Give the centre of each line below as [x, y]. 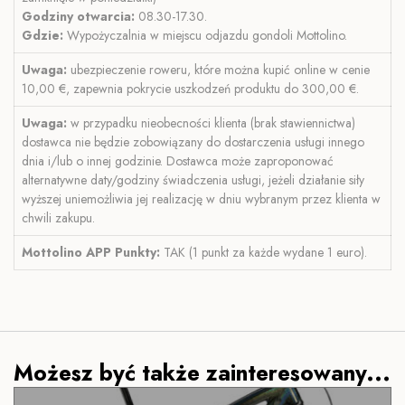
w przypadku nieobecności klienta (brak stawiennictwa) [213, 122]
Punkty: [137, 252]
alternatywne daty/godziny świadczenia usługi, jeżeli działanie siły [193, 179]
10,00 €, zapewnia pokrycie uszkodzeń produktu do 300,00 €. [190, 88]
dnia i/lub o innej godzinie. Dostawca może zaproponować [178, 160]
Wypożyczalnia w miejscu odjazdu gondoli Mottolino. [207, 35]
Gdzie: [44, 35]
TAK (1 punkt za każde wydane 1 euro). [264, 252]
